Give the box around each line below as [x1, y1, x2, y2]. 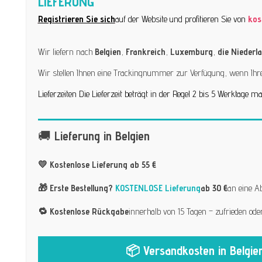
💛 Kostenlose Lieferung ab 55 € [37, 158, 156, 170]
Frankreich [125, 46, 166, 57]
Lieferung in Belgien [54, 127, 150, 143]
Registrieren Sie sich [37, 13, 115, 25]
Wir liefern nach [37, 46, 95, 57]
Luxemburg [170, 46, 213, 57]
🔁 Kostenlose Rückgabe [37, 205, 129, 217]
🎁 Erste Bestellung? [37, 182, 115, 194]
